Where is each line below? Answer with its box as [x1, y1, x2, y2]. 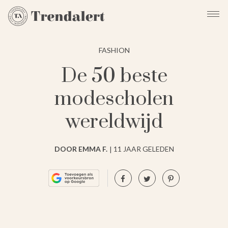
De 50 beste [61, 63, 167, 89]
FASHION [98, 45, 130, 54]
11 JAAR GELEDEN [113, 144, 174, 153]
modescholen [54, 86, 174, 111]
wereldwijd [65, 109, 163, 134]
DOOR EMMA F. [54, 144, 107, 153]
